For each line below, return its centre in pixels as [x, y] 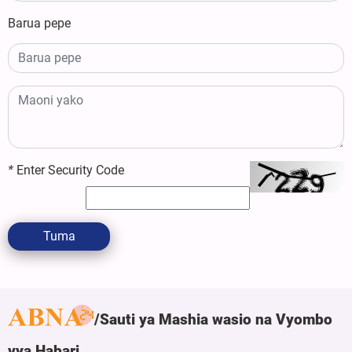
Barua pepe [39, 23]
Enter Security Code [69, 170]
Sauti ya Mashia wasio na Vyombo [216, 319]
